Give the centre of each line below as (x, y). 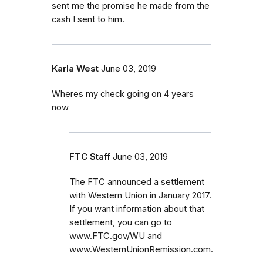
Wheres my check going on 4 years (123, 94)
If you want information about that (137, 209)
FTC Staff (90, 156)
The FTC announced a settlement (137, 182)
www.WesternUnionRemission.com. (141, 249)
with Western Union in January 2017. (140, 195)
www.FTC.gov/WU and (116, 236)
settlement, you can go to (121, 222)
